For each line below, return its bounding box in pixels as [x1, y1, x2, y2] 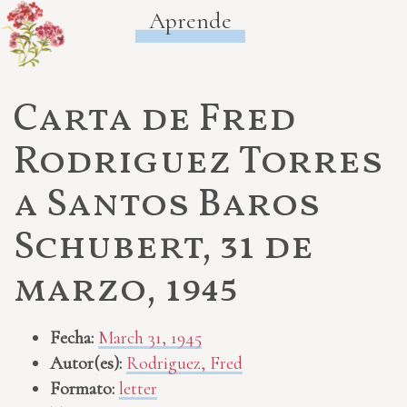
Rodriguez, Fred [126, 352, 243, 375]
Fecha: [50, 327, 94, 350]
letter [119, 378, 157, 401]
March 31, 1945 [98, 327, 202, 350]
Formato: [50, 378, 114, 401]
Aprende [148, 5, 232, 35]
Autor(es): [50, 352, 122, 375]
